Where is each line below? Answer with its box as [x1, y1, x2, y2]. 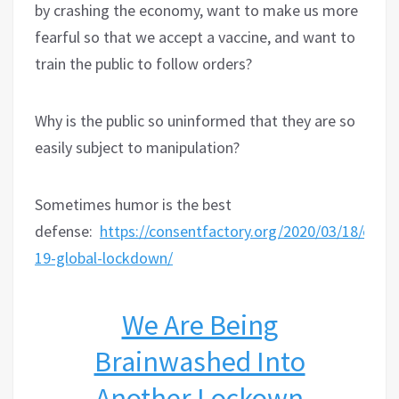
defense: [35, 220, 93, 241]
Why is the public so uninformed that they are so [35, 110, 355, 131]
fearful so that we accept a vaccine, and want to [35, 26, 355, 47]
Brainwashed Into [94, 343, 305, 379]
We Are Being [121, 306, 278, 343]
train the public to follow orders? [35, 53, 252, 74]
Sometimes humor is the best [35, 193, 232, 215]
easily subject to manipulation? [35, 136, 240, 158]
